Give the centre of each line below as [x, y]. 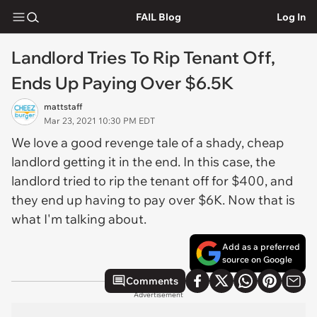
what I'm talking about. [80, 219]
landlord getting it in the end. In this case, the [143, 162]
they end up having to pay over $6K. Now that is [153, 200]
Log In [291, 17]
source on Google [257, 259]
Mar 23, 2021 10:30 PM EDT [99, 121]
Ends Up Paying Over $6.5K [122, 83]
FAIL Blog [158, 17]
